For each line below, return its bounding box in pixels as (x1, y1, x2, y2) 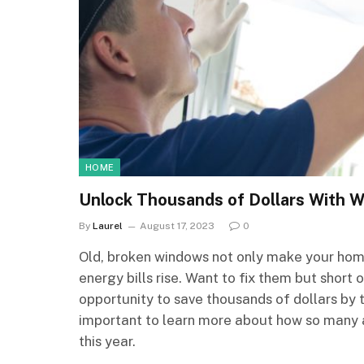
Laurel (93, 220, 123, 232)
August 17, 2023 (140, 220, 214, 232)
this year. (79, 333, 136, 350)
